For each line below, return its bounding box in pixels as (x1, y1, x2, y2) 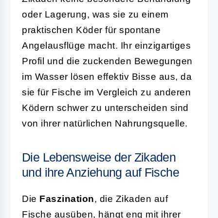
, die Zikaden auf (94, 193, 168, 204)
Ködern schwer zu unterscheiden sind (22, 102, 189, 113)
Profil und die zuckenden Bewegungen (22, 55, 193, 66)
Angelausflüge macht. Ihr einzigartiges (22, 40, 191, 51)
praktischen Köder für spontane (22, 24, 161, 35)
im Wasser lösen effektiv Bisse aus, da (22, 71, 192, 82)
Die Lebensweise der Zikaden (22, 150, 176, 164)
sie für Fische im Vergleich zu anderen (22, 87, 191, 97)
